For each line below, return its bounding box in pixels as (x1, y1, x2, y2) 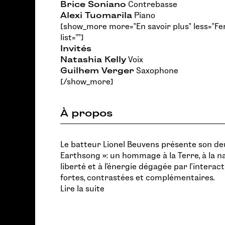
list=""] (60, 33, 84, 42)
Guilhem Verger (60, 66, 134, 75)
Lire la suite (60, 184, 104, 193)
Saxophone (134, 66, 178, 75)
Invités (60, 44, 91, 53)
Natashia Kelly (60, 55, 126, 64)
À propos (60, 107, 113, 119)
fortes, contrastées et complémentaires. (60, 173, 214, 182)
